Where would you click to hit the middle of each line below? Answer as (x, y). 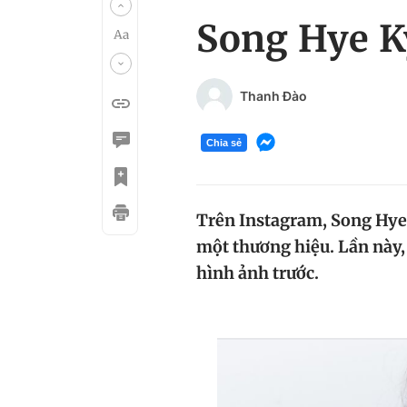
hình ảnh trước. (258, 273)
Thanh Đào (273, 96)
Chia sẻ (224, 142)
